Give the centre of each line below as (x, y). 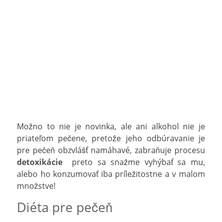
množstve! (36, 186)
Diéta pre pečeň (65, 207)
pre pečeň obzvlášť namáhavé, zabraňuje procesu (111, 150)
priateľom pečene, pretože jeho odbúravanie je (111, 138)
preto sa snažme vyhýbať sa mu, (136, 162)
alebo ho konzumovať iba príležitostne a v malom (111, 174)
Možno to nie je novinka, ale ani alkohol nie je (111, 126)
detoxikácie (42, 162)
